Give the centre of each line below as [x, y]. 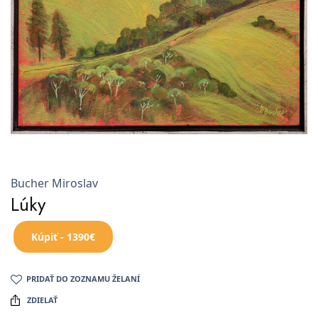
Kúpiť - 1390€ [63, 236]
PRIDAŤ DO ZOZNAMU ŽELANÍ [83, 278]
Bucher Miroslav [54, 183]
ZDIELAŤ [42, 300]
